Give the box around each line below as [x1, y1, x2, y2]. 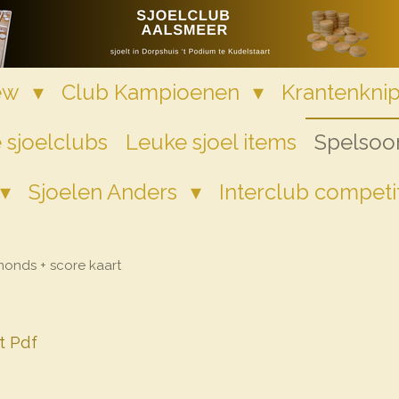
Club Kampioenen [61, 79, 245, 105]
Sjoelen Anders [28, 179, 183, 205]
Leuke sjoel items [125, 129, 297, 155]
